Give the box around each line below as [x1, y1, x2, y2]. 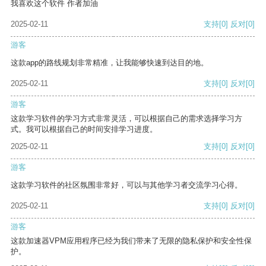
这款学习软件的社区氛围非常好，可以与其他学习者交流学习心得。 [11, 180, 242, 190]
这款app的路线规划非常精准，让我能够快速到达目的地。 [11, 58, 208, 68]
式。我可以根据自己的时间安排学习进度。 [11, 125, 157, 134]
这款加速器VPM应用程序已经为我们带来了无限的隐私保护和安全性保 [11, 236, 252, 246]
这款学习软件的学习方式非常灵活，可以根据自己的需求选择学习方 [11, 114, 242, 123]
